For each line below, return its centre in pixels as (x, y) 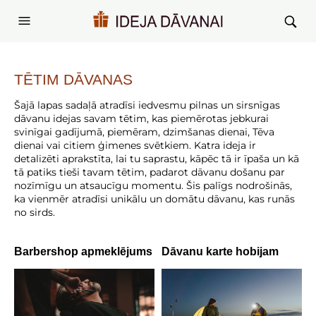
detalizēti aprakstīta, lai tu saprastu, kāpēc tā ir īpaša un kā (157, 159)
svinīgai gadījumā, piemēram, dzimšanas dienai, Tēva (144, 132)
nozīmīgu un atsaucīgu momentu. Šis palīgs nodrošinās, (153, 186)
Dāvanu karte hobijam (220, 251)
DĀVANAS (96, 79)
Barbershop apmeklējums (83, 251)
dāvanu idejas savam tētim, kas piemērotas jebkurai (141, 119)
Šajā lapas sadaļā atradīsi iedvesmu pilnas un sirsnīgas (147, 105)
